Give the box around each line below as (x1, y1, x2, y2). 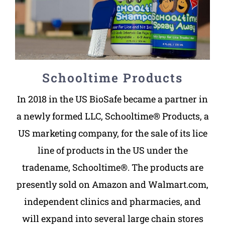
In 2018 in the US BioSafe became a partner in (17, 92, 208, 105)
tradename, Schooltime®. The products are (22, 161, 203, 173)
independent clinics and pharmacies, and (24, 195, 201, 207)
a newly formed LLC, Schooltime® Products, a (16, 109, 209, 122)
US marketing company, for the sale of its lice (18, 127, 207, 139)
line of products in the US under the (37, 144, 188, 156)
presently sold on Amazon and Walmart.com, (17, 178, 208, 190)
